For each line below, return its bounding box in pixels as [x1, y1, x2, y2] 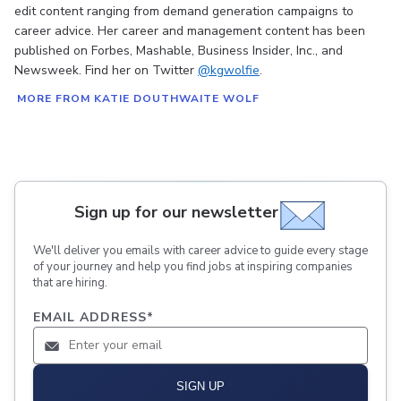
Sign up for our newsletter [74, 200, 278, 223]
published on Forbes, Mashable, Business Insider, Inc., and [14, 42, 343, 60]
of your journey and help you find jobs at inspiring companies [33, 259, 353, 276]
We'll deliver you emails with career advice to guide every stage [33, 243, 368, 260]
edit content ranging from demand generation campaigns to [14, 3, 354, 21]
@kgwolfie [198, 62, 260, 80]
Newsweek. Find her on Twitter [14, 62, 198, 80]
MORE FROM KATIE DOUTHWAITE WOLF [17, 91, 260, 107]
